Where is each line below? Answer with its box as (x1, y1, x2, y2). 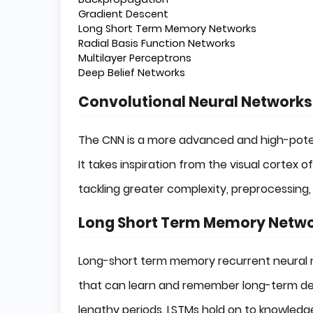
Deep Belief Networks (78, 65, 185, 80)
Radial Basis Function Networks (78, 36, 235, 50)
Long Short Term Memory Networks (78, 21, 256, 36)
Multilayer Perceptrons (78, 50, 191, 65)
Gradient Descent (78, 6, 168, 21)
